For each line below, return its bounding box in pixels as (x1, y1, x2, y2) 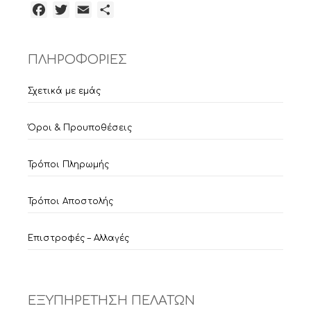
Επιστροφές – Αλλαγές (28, 233, 129, 244)
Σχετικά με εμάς (28, 86, 101, 96)
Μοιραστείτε (114, 3, 190, 17)
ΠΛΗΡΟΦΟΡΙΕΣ (28, 53, 127, 67)
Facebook (47, 3, 106, 17)
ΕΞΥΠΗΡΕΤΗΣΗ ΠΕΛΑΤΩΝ (28, 294, 195, 308)
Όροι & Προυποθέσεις (28, 123, 132, 133)
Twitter (69, 3, 108, 17)
